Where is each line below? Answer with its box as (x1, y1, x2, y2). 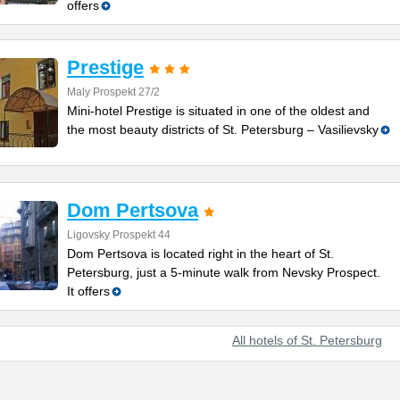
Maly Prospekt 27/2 (67, 86, 160, 98)
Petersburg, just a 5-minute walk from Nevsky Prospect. (67, 265, 380, 279)
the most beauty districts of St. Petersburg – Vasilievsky (67, 122, 379, 137)
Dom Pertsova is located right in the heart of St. (67, 246, 334, 261)
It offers (67, 284, 110, 298)
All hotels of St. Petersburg (232, 333, 382, 347)
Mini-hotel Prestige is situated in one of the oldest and (67, 104, 370, 118)
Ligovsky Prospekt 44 (67, 229, 171, 241)
